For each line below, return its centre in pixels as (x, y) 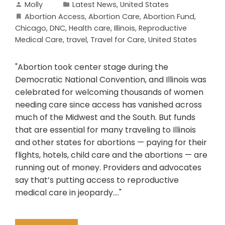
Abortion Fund (169, 17)
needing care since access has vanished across (108, 105)
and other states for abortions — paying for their (111, 142)
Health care (90, 28)
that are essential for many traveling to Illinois (105, 130)
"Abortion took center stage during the (92, 67)
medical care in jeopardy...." (68, 193)
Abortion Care (114, 17)
